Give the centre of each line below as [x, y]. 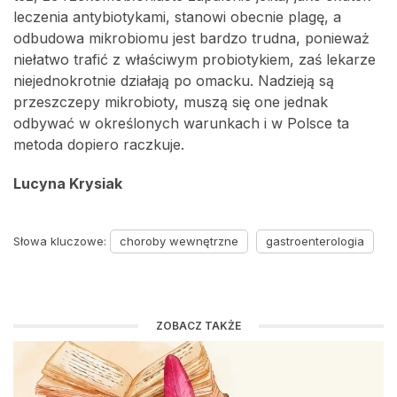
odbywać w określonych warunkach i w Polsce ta [181, 123]
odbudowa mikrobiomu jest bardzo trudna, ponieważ [191, 38]
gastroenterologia [315, 241]
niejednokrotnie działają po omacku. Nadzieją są [174, 80]
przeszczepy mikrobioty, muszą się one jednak [171, 101]
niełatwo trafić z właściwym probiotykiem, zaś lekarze [195, 59]
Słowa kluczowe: [62, 241]
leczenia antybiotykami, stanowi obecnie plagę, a [177, 16]
